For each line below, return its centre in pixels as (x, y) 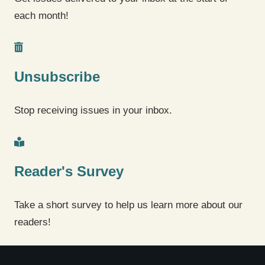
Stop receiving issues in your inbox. (93, 110)
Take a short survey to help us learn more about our (128, 205)
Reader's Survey (69, 172)
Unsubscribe (57, 77)
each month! (41, 15)
